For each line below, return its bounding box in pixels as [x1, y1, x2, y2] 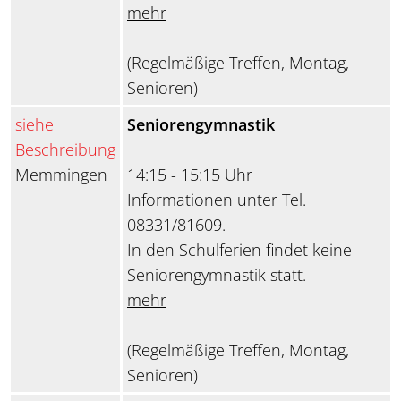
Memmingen [15, 164, 107, 186]
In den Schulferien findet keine [127, 239, 352, 261]
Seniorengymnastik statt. [127, 264, 306, 286]
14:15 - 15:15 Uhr [127, 164, 252, 186]
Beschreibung [15, 139, 115, 161]
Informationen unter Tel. [127, 189, 306, 211]
